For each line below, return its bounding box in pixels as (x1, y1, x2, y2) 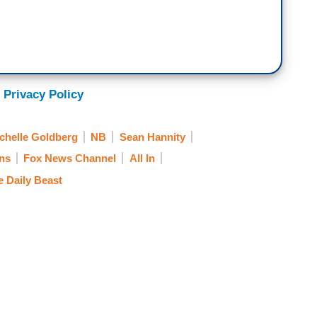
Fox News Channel (23, 152, 116, 165)
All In (129, 152, 155, 165)
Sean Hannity (119, 131, 185, 144)
